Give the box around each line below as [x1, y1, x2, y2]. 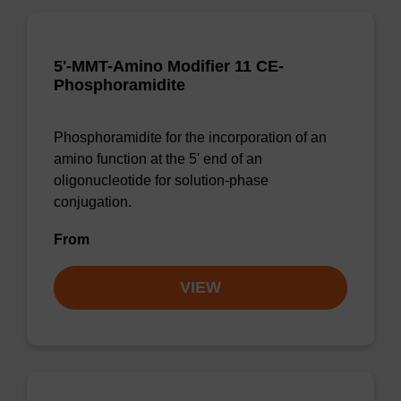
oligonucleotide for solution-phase [54, 173, 269, 188]
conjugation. [54, 194, 132, 209]
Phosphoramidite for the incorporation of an [54, 130, 327, 145]
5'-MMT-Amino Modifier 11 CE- [54, 57, 284, 75]
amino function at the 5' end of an [54, 151, 262, 166]
